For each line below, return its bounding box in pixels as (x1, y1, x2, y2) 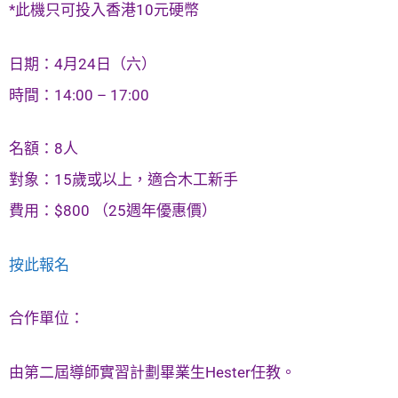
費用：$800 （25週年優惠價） (9, 202, 217, 220)
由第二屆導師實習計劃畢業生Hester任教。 (9, 362, 296, 381)
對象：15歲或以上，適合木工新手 (9, 171, 238, 189)
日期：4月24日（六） (9, 54, 156, 73)
